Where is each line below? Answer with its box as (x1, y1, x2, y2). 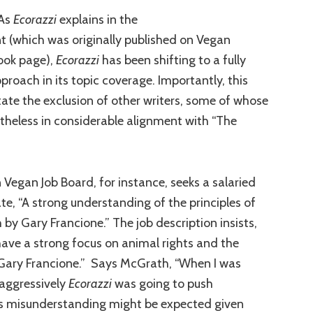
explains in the (57, 12, 138, 28)
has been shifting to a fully (99, 52, 246, 68)
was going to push (112, 275, 213, 291)
